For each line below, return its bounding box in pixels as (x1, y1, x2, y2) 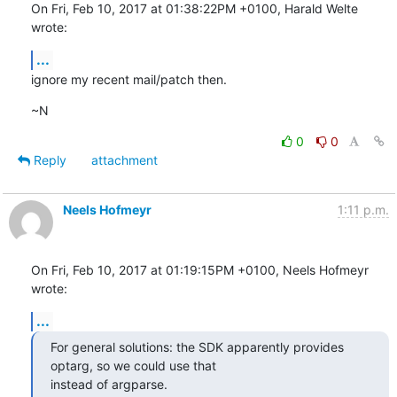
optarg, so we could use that (50, 357, 216, 373)
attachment (90, 152, 158, 167)
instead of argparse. (50, 376, 167, 392)
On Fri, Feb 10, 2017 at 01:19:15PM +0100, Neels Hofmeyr (30, 261, 369, 277)
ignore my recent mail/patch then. (30, 71, 227, 87)
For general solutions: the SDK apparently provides (50, 339, 344, 354)
